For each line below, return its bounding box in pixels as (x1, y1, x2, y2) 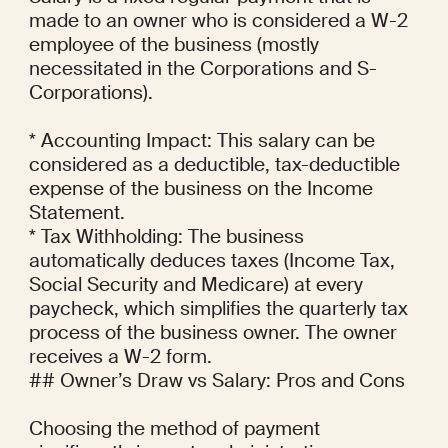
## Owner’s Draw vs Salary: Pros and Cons (28, 368, 405, 394)
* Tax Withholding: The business (28, 224, 304, 250)
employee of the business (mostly (28, 32, 319, 58)
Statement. (28, 200, 125, 226)
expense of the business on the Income (28, 176, 373, 202)
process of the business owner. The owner (28, 320, 397, 346)
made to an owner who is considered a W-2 (28, 8, 408, 34)
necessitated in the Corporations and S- (28, 56, 377, 82)
